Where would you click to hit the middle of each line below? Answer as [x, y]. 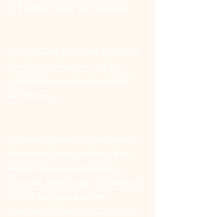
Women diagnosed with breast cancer [73, 139]
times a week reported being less [64, 168]
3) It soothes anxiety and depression [68, 8]
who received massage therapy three [70, 154]
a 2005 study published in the [60, 197]
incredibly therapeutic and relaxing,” [70, 81]
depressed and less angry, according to [75, 183]
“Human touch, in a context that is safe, [75, 52]
